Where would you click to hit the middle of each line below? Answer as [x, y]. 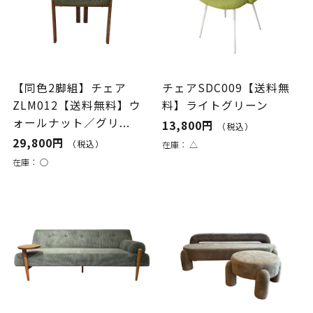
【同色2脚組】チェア [69, 87]
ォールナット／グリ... [71, 122]
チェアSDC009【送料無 [226, 87]
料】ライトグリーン [216, 105]
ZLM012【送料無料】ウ [77, 105]
